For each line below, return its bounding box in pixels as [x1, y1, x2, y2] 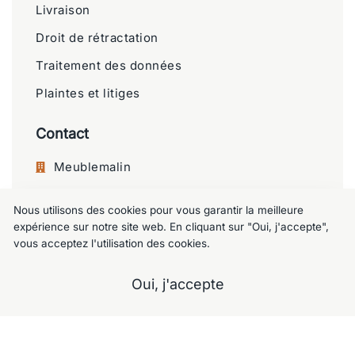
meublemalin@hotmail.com [53, 265, 215, 281]
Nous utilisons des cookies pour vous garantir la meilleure [13, 204, 303, 217]
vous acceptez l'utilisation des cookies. [13, 237, 210, 250]
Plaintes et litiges [36, 86, 140, 101]
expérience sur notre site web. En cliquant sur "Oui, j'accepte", [13, 220, 329, 234]
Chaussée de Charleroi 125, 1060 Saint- [53, 188, 290, 204]
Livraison [36, 2, 90, 18]
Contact [36, 125, 89, 143]
